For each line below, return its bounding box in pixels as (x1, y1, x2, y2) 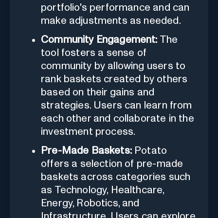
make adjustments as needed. (41, 15, 181, 26)
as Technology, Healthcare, (41, 184, 164, 195)
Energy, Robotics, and (41, 198, 140, 208)
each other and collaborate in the (41, 113, 194, 124)
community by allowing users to (41, 60, 186, 71)
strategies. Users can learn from (41, 100, 192, 110)
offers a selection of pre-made (41, 158, 183, 169)
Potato (131, 145, 167, 156)
